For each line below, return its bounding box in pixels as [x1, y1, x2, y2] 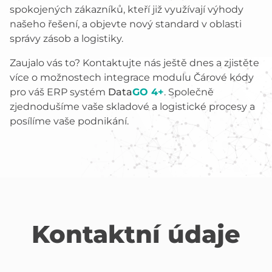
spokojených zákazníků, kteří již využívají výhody [10, 4, 243, 15]
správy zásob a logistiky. [10, 33, 123, 44]
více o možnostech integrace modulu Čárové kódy [10, 72, 254, 83]
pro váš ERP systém [10, 86, 108, 98]
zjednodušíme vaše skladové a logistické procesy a [10, 101, 255, 112]
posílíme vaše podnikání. [10, 115, 129, 127]
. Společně [164, 86, 214, 98]
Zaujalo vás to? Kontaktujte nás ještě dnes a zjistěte [10, 57, 259, 69]
